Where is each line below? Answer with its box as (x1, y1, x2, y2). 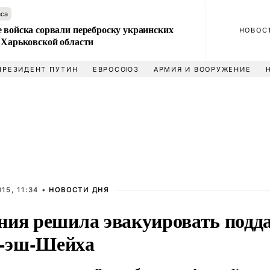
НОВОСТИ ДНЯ (49, 186, 109, 194)
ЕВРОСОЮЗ (92, 65, 139, 74)
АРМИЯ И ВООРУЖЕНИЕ (153, 65, 251, 74)
